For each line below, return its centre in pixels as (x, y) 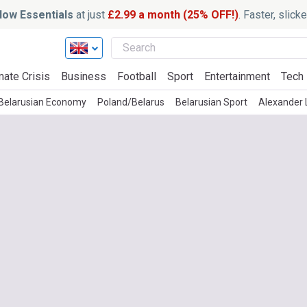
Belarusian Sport (211, 102)
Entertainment (237, 76)
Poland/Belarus (131, 102)
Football (137, 76)
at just (90, 14)
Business (84, 76)
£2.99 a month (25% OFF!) (173, 14)
